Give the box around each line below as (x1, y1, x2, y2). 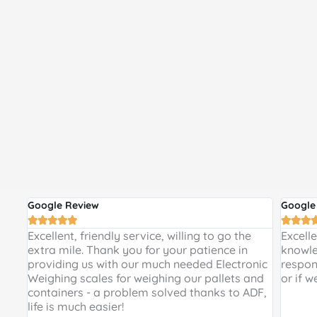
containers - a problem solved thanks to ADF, (28, 284, 267, 299)
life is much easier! (28, 299, 124, 313)
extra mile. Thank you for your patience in (28, 242, 248, 257)
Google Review (28, 198, 99, 212)
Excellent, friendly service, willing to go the (28, 228, 251, 243)
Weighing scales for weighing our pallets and (28, 270, 264, 285)
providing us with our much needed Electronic (28, 256, 267, 271)
